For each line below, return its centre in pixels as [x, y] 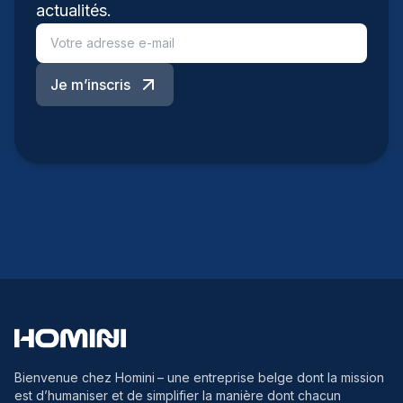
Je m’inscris [90, 84]
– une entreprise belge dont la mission [271, 377]
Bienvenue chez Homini [85, 377]
